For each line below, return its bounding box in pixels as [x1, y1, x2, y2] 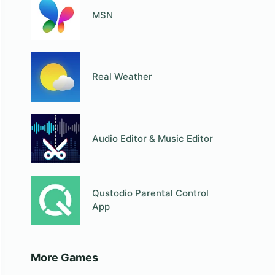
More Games [30, 251, 98, 265]
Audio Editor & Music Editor [92, 132, 214, 144]
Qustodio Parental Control [92, 187, 209, 199]
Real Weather [92, 71, 153, 83]
